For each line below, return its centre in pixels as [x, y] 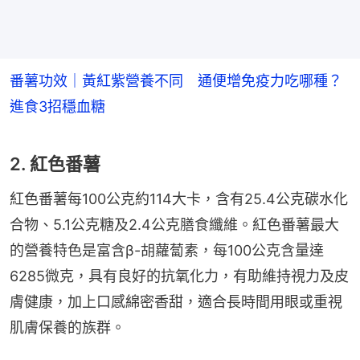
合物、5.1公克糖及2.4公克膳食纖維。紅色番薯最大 [174, 224]
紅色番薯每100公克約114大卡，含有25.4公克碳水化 [179, 198]
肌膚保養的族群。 [67, 327]
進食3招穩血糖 [57, 106]
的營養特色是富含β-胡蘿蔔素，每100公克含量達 [167, 250]
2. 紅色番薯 [55, 164]
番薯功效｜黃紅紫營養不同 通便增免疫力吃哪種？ [176, 80]
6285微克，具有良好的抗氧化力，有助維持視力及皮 [179, 276]
